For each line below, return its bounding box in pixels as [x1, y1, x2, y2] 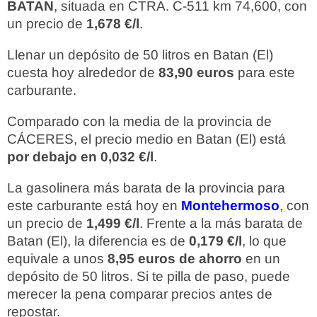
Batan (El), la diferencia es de [7, 234, 189, 248]
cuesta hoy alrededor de [7, 65, 158, 80]
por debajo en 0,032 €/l [7, 149, 154, 164]
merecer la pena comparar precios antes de [7, 287, 272, 301]
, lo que [242, 234, 287, 248]
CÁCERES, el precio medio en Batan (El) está [7, 132, 286, 146]
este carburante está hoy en [7, 198, 181, 213]
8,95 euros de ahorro [108, 251, 242, 266]
